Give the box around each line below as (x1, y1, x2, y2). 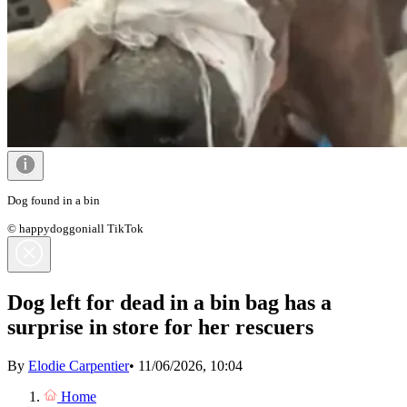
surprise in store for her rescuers (7, 314, 313, 339)
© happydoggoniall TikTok (7, 221, 144, 235)
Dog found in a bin (7, 193, 100, 207)
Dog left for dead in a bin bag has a (7, 290, 332, 314)
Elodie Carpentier (28, 357, 129, 373)
